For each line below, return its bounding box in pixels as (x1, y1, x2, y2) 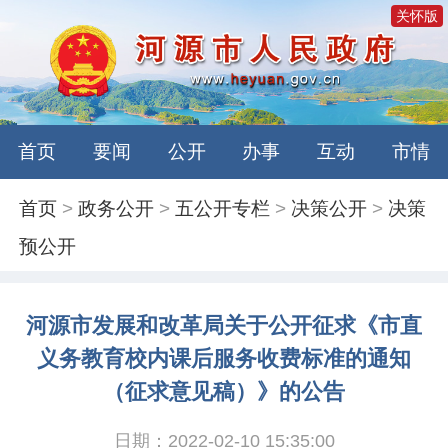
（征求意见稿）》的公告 (103, 380, 345, 405)
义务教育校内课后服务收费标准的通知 (37, 347, 411, 372)
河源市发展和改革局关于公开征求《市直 (26, 314, 422, 339)
